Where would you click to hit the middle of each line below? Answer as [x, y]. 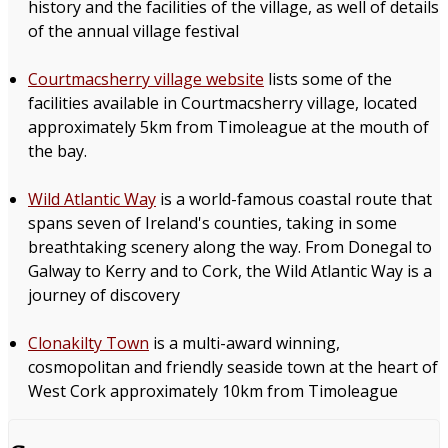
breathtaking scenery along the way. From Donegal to [230, 247]
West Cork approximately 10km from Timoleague [213, 391]
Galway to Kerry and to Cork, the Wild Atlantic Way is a [230, 271]
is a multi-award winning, [244, 343]
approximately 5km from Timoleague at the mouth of [228, 127]
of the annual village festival [133, 31]
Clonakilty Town [88, 343]
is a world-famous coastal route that [294, 199]
